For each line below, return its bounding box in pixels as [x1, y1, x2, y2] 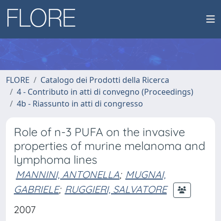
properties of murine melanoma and [14, 139, 205, 153]
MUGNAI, [125, 168, 166, 181]
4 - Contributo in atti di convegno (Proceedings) [17, 86, 193, 97]
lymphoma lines [14, 152, 97, 167]
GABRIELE [14, 183, 59, 195]
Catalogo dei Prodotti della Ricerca [40, 74, 169, 85]
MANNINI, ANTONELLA [16, 168, 119, 181]
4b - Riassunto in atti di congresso [17, 98, 143, 109]
